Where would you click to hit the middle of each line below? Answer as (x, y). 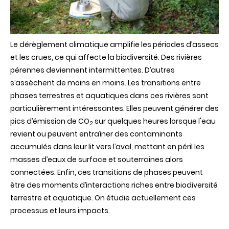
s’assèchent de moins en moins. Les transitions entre (106, 83)
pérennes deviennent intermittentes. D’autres (93, 70)
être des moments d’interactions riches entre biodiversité (114, 185)
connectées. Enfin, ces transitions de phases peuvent (107, 173)
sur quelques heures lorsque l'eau (154, 121)
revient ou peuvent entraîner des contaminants (96, 134)
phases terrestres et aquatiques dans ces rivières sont (109, 96)
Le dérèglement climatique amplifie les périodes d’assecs (114, 45)
